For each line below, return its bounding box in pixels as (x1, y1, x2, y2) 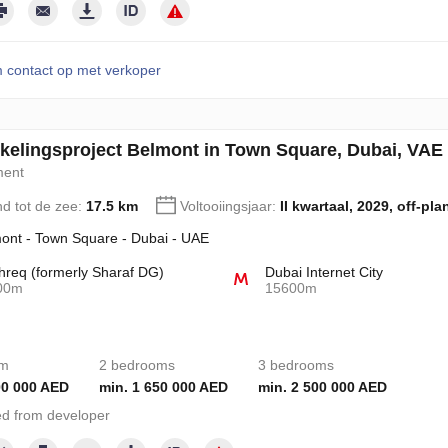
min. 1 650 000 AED (98, 379, 228, 395)
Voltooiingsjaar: (179, 198, 280, 214)
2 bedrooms (98, 357, 175, 373)
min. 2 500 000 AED (257, 379, 387, 395)
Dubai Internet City (265, 264, 384, 280)
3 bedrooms (257, 357, 334, 373)
